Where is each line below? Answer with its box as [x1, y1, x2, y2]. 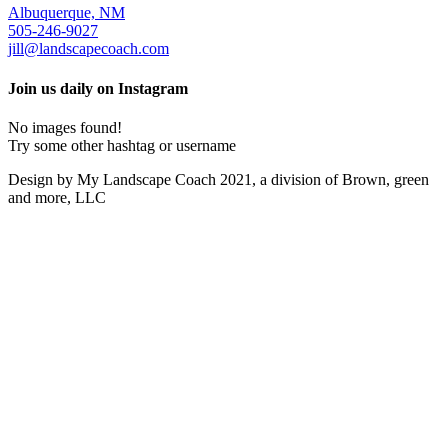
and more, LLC [8, 188, 106, 206]
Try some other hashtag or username [8, 136, 236, 154]
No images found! [8, 118, 122, 136]
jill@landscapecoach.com [8, 40, 169, 58]
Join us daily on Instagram [8, 79, 188, 97]
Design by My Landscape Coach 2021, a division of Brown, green [8, 170, 429, 188]
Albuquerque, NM [8, 4, 125, 22]
